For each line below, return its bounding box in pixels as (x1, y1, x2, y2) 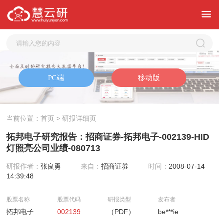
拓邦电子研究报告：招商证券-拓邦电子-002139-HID (6, 132, 210, 142)
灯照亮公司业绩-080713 (6, 143, 101, 153)
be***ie (157, 208, 178, 216)
